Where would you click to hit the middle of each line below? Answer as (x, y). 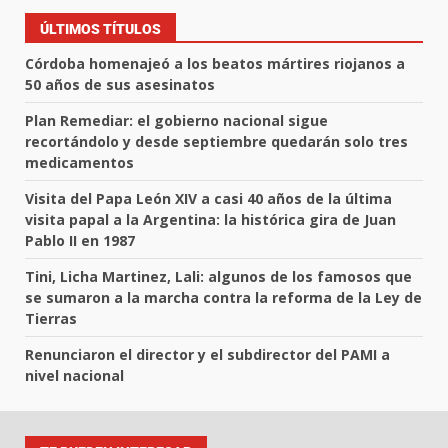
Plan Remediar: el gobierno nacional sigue (176, 121)
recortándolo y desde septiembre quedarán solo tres (216, 142)
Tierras (51, 319)
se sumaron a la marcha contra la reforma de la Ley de (223, 298)
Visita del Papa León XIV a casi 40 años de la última (208, 199)
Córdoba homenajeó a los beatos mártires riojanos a (215, 64)
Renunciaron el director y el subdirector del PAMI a (207, 355)
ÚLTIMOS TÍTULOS (100, 29)
